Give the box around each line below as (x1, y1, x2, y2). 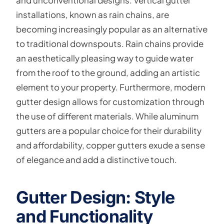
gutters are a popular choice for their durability (16, 125, 201, 136)
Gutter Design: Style (16, 187, 175, 207)
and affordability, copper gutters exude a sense (16, 139, 205, 150)
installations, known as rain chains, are (16, 9, 169, 20)
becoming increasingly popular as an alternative (16, 23, 207, 34)
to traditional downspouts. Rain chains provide (16, 38, 203, 49)
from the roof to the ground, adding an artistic (16, 67, 200, 78)
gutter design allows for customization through (16, 96, 204, 107)
